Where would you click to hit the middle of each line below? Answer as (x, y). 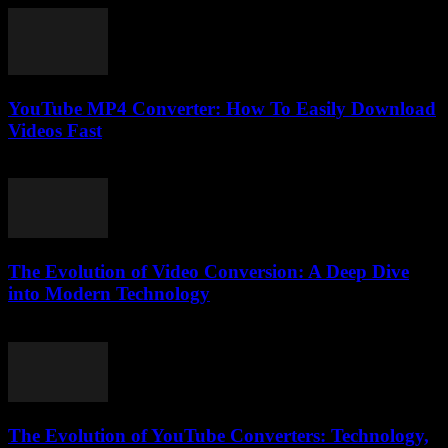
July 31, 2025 (51, 169)
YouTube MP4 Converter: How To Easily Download (222, 108)
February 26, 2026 (66, 332)
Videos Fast (55, 130)
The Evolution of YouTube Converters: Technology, (218, 435)
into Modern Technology (109, 294)
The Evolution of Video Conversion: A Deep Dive (208, 272)
